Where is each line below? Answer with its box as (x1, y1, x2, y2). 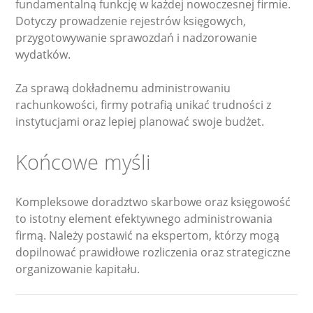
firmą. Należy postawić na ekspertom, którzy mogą (15, 227, 280, 243)
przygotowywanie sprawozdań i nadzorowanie (15, 29, 258, 45)
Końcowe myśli (15, 147, 152, 175)
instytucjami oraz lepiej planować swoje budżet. (15, 113, 265, 129)
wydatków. (15, 46, 71, 62)
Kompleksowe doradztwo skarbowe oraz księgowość (15, 194, 291, 210)
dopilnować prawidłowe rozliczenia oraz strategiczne (15, 244, 291, 260)
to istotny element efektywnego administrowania (15, 210, 273, 226)
